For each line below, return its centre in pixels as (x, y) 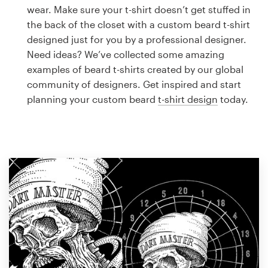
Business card (41, 31)
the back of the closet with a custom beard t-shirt (138, 24)
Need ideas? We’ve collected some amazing (126, 54)
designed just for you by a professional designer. (137, 39)
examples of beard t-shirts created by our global (135, 69)
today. (233, 99)
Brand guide (37, 92)
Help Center (54, 240)
